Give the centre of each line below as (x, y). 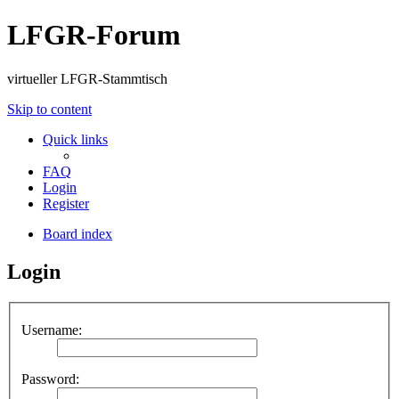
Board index (77, 233)
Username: (52, 330)
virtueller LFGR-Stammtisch (87, 78)
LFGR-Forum (94, 35)
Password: (50, 379)
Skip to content (49, 109)
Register (66, 203)
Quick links (75, 139)
